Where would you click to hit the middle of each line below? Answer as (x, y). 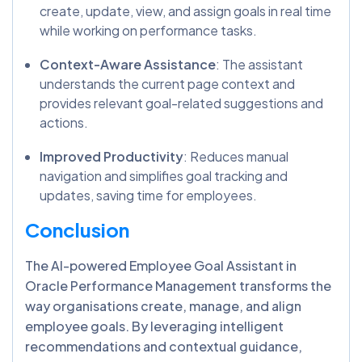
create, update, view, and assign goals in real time (185, 11)
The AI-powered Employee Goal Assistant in (161, 265)
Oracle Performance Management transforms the (178, 285)
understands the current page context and (167, 83)
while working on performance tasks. (149, 30)
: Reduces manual (236, 156)
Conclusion (77, 229)
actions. (65, 122)
